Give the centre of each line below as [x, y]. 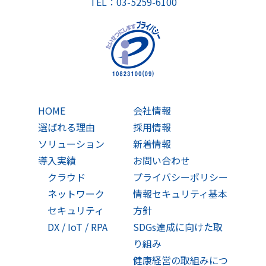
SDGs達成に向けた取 [178, 227]
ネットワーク [76, 193]
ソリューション [71, 143]
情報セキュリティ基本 [180, 193]
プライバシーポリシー [180, 177]
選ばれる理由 [66, 127]
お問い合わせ [161, 160]
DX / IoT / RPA [77, 227]
